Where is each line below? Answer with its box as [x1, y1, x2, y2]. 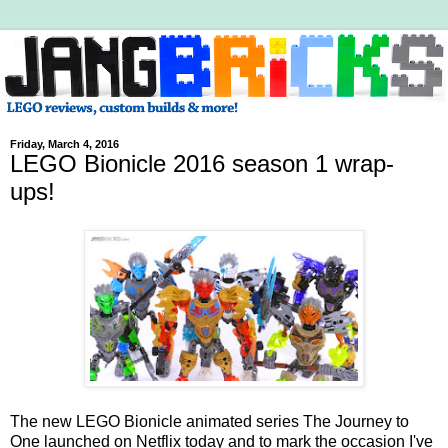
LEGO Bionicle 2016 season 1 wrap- [10, 150, 394, 178]
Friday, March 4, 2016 [10, 138, 119, 151]
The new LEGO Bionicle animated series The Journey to [10, 412, 409, 430]
